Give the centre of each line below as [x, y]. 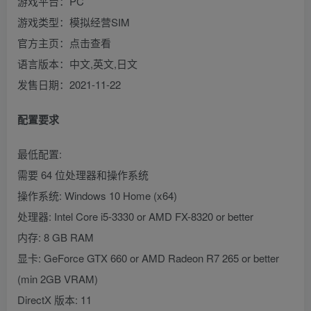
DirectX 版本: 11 [54, 300]
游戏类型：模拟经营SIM [74, 22]
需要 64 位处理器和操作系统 [83, 175]
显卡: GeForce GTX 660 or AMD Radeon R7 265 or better [148, 258]
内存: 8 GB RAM [56, 237]
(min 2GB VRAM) [58, 279]
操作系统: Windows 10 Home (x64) [97, 196]
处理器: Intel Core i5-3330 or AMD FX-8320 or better [135, 217]
